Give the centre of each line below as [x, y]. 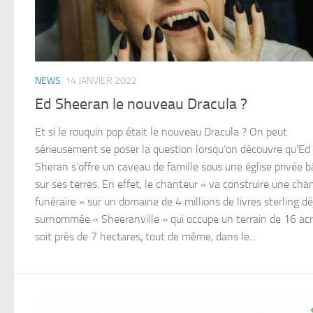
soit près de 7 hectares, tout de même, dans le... [145, 236]
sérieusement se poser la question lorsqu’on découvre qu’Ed [173, 149]
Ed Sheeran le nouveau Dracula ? [141, 104]
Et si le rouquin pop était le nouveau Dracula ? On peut [161, 131]
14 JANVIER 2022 [101, 81]
